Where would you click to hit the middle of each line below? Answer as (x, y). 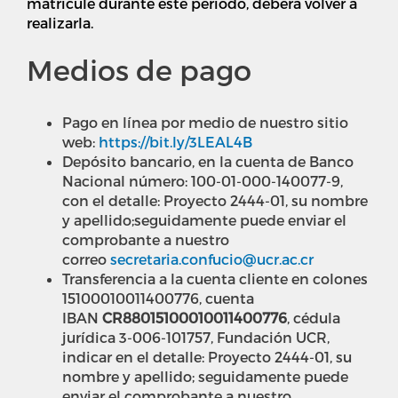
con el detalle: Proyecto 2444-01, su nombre (215, 201)
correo (86, 259)
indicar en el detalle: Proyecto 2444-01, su (207, 357)
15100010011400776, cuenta (158, 298)
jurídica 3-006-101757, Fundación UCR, (196, 338)
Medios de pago (139, 70)
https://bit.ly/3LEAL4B (175, 142)
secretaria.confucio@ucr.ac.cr (212, 259)
